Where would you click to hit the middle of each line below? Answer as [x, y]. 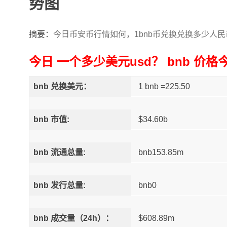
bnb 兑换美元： [62, 86]
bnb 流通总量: [59, 152]
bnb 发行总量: [59, 185]
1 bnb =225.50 [164, 86]
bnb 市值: [51, 119]
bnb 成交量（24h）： [73, 218]
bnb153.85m [161, 152]
